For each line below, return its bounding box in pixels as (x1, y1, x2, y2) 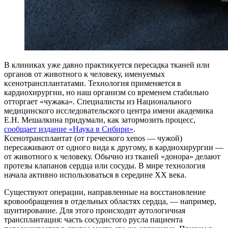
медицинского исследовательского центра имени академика (4, 106, 213, 116)
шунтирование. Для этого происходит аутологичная (4, 206, 185, 215)
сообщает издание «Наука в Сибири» (4, 125, 133, 134)
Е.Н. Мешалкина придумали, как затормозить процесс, (4, 116, 195, 125)
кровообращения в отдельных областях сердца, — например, (4, 197, 216, 206)
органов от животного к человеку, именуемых (4, 70, 165, 79)
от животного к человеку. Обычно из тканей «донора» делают (4, 152, 220, 161)
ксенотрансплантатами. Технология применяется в (4, 79, 181, 88)
